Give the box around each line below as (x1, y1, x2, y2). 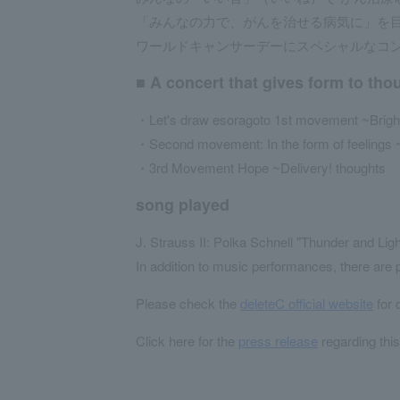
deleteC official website (240, 294, 373, 312)
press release (238, 331, 318, 350)
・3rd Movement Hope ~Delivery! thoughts (136, 158, 386, 177)
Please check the (136, 294, 240, 312)
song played (136, 193, 229, 216)
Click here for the (136, 331, 238, 350)
